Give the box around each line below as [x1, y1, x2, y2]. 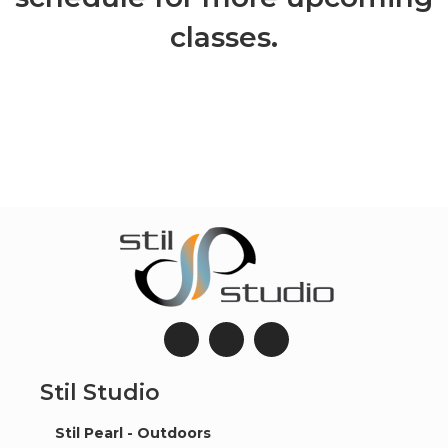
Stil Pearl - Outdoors [55, 423, 211, 442]
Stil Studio [40, 378, 160, 406]
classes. [170, 19, 278, 54]
